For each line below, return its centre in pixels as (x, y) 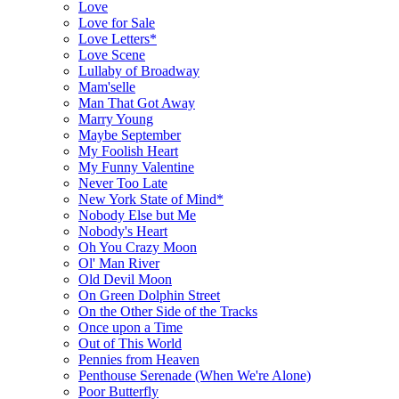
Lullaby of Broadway (139, 70)
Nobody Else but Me (137, 215)
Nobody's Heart (123, 231)
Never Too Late (123, 183)
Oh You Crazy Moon (138, 247)
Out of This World (130, 343)
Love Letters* (118, 38)
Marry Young (116, 118)
